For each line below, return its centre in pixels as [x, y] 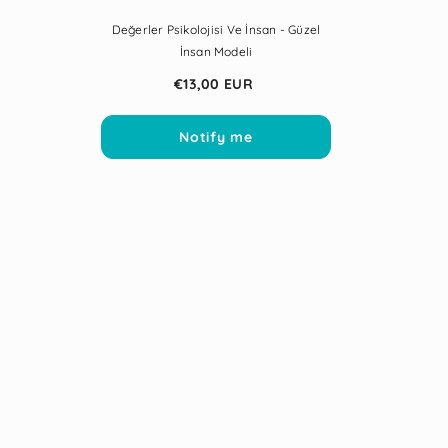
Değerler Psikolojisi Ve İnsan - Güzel [216, 30]
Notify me [216, 137]
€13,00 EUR [213, 84]
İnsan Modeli [216, 52]
